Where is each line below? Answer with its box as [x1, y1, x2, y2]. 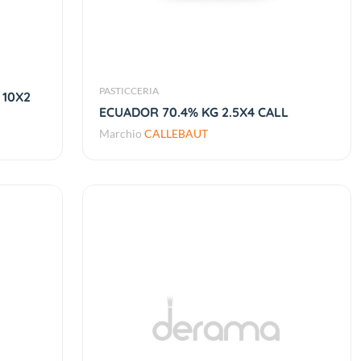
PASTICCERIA [98, 85, 159, 98]
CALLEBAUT [143, 127, 208, 141]
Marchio [98, 127, 144, 141]
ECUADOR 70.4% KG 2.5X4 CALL [98, 104, 288, 121]
